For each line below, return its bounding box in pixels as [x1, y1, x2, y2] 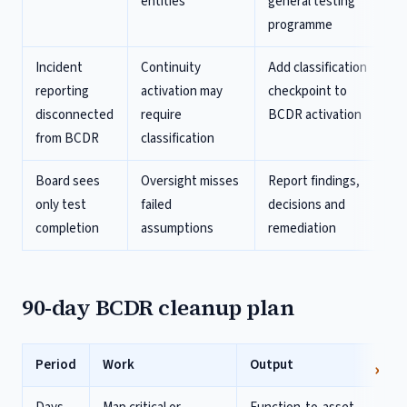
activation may [141, 82, 223, 101]
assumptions [141, 219, 213, 238]
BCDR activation [268, 105, 362, 124]
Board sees [35, 172, 100, 191]
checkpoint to [268, 82, 347, 101]
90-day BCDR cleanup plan [22, 293, 294, 323]
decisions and [268, 195, 345, 214]
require [141, 105, 182, 124]
